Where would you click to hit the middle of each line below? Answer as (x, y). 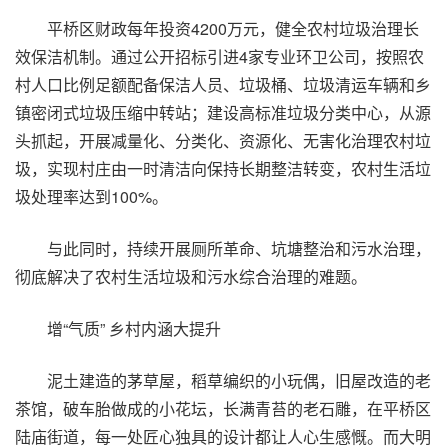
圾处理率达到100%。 (91, 196)
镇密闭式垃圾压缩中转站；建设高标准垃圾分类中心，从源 (223, 112)
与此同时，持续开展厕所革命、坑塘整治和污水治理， (239, 248)
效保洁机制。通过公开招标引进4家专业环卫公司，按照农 (219, 56)
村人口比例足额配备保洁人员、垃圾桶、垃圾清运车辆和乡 (223, 84)
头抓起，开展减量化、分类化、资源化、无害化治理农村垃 (223, 140)
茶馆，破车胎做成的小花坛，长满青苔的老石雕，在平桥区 (223, 408)
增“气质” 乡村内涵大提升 (134, 328)
